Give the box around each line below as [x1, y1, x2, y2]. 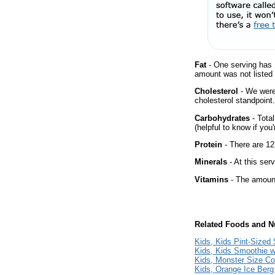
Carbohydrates [195, 113, 250, 123]
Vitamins [195, 174, 228, 184]
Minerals [195, 157, 227, 167]
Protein [195, 139, 222, 149]
